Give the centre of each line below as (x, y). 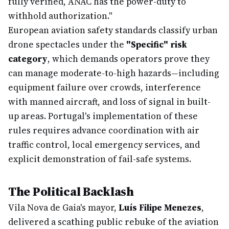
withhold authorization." (60, 16)
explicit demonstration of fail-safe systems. (100, 159)
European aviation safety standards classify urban (113, 30)
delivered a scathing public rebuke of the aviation (113, 222)
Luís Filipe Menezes (160, 208)
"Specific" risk (157, 44)
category (28, 59)
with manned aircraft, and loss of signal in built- (109, 102)
